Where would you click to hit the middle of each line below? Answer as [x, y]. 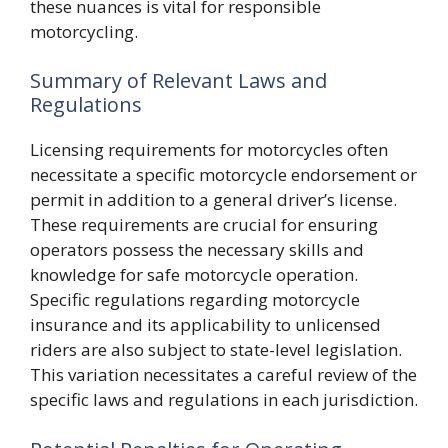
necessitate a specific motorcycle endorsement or [223, 174]
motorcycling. [84, 31]
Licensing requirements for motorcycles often [209, 149]
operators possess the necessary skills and [197, 249]
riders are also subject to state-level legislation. [216, 349]
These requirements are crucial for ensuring [204, 224]
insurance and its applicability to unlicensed [205, 324]
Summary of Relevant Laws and [178, 80]
